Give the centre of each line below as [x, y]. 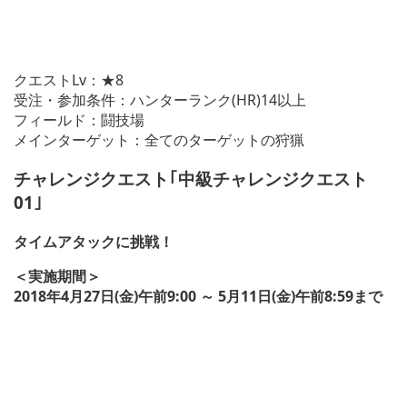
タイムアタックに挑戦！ [94, 241]
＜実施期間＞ [57, 276]
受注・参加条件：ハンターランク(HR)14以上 [160, 100]
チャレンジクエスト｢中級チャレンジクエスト [191, 178]
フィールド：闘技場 [79, 120]
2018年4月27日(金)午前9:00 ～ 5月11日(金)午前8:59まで [198, 296]
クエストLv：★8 [69, 80]
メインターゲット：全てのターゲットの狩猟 [159, 140]
